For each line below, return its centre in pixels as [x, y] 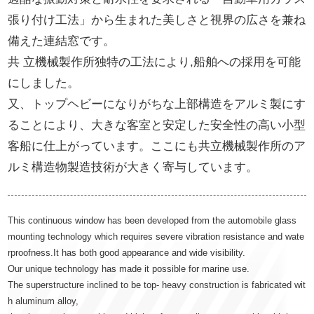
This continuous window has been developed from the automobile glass [152, 220]
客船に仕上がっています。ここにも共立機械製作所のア [157, 146]
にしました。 [44, 83]
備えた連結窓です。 [62, 41]
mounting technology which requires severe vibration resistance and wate [156, 237]
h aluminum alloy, [43, 301]
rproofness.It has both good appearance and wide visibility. [127, 253]
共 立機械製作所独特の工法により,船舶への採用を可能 [155, 62]
